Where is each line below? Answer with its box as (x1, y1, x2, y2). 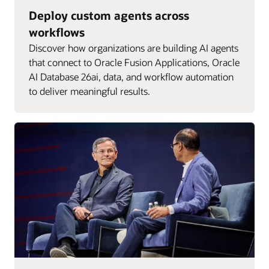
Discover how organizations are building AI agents (29, 41, 238, 54)
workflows (29, 24, 85, 40)
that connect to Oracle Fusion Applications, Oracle (29, 55, 240, 68)
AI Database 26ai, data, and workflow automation (29, 70, 234, 83)
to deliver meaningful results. (29, 84, 150, 97)
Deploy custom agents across (29, 7, 189, 23)
